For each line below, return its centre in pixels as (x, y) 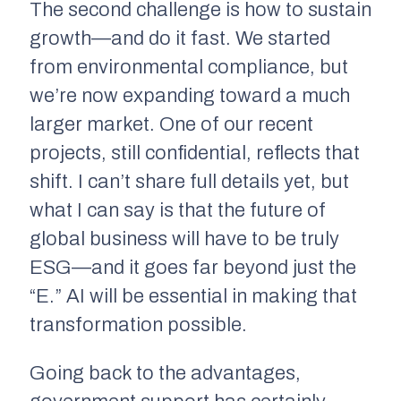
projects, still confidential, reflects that (195, 153)
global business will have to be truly (184, 239)
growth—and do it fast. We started (180, 38)
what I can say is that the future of (178, 210)
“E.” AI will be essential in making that (193, 296)
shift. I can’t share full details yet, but (189, 181)
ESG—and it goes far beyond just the (193, 267)
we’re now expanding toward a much (190, 95)
